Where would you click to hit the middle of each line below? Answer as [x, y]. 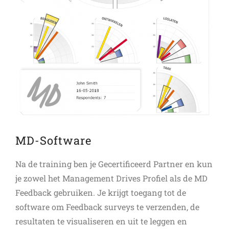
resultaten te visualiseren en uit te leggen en [101, 221]
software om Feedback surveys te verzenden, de [107, 207]
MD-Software [53, 140]
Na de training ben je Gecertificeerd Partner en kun [114, 164]
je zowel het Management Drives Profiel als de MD [111, 178]
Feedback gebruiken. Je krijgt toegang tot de [101, 192]
